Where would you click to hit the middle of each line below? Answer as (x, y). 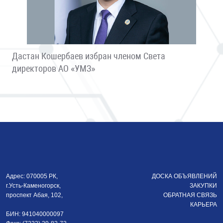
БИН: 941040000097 (35, 214)
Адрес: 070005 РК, (32, 176)
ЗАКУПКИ (203, 186)
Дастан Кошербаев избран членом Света (89, 56)
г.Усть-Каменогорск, (33, 186)
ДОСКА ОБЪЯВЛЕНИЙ (184, 176)
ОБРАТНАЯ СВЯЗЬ (190, 195)
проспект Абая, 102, (34, 195)
